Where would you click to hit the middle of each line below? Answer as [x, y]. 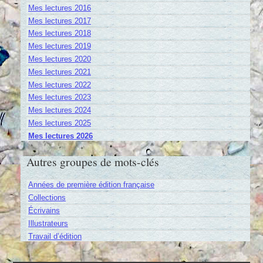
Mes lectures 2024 [59, 110]
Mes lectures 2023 [59, 97]
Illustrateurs [48, 223]
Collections [47, 198]
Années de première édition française [91, 185]
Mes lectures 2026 [60, 136]
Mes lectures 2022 [59, 85]
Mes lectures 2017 [59, 21]
